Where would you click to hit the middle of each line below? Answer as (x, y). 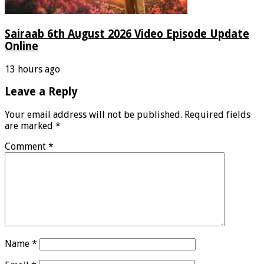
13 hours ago (32, 69)
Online (22, 46)
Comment (27, 147)
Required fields (217, 115)
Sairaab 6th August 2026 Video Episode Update (127, 34)
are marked (30, 126)
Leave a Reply (41, 92)
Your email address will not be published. (93, 115)
